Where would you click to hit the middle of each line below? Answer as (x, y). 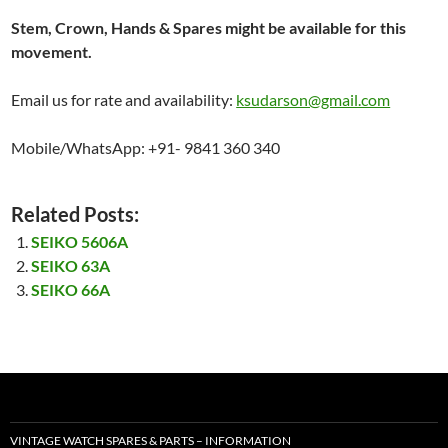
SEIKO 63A (71, 266)
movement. (52, 52)
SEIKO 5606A (80, 242)
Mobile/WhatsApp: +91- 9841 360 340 (146, 148)
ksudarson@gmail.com (313, 100)
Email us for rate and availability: (124, 100)
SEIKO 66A (71, 290)
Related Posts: (75, 214)
